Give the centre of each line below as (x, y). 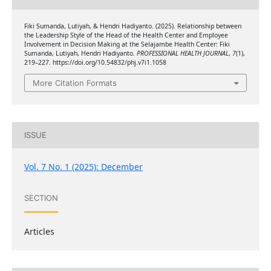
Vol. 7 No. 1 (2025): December (83, 166)
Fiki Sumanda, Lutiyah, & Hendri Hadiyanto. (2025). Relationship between (132, 26)
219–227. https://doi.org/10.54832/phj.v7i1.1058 (95, 63)
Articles (39, 231)
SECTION (41, 198)
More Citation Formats (75, 83)
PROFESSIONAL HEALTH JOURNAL (182, 54)
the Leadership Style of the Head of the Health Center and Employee (126, 35)
